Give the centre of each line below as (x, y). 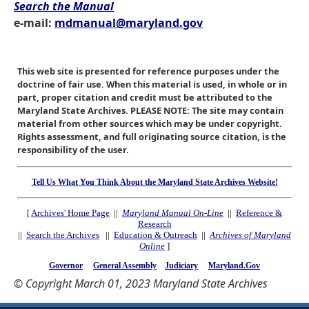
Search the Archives (63, 235)
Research (154, 224)
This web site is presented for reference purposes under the (148, 71)
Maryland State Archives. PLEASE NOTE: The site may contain (150, 110)
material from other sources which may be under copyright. (150, 123)
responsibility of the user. (73, 149)
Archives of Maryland (250, 235)
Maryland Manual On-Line (173, 213)
